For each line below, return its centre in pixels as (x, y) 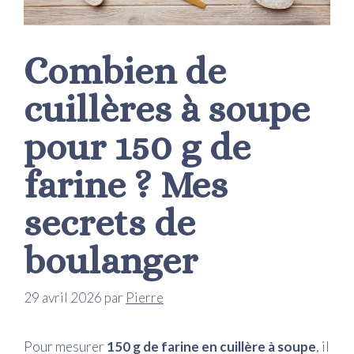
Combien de (125, 70)
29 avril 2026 (63, 298)
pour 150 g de (137, 146)
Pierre (145, 298)
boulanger (111, 260)
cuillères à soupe (167, 108)
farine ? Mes (126, 184)
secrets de (109, 222)
